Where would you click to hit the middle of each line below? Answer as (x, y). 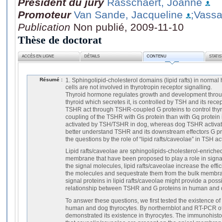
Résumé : (51, 79)
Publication (46, 27)
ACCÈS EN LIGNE (38, 56)
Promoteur (44, 14)
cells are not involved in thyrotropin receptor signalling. (139, 87)
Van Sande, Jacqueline (128, 14)
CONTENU (157, 56)
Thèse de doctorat (60, 40)
